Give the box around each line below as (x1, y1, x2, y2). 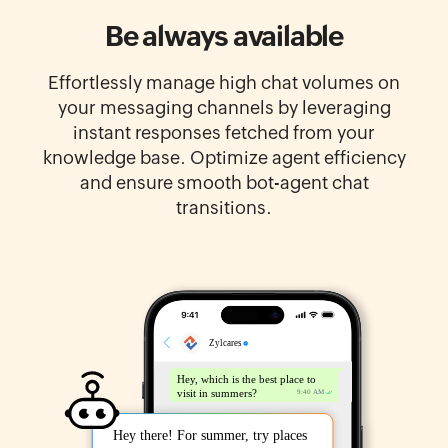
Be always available (104, 20, 344, 53)
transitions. (176, 197, 272, 219)
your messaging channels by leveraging (57, 97, 391, 119)
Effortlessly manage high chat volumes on (48, 72, 400, 94)
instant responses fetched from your (73, 122, 375, 144)
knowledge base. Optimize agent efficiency (42, 147, 406, 169)
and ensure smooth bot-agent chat (79, 172, 369, 194)
